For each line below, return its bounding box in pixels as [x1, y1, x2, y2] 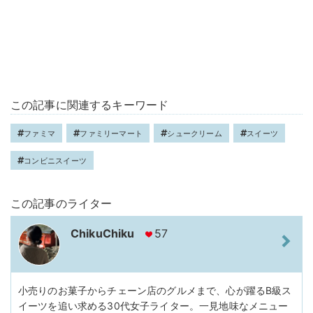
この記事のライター [10, 196, 112, 211]
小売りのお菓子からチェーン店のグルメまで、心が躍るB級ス [18, 284, 292, 297]
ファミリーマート [80, 129, 143, 139]
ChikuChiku [71, 226, 135, 241]
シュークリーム [167, 129, 222, 139]
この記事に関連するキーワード [10, 98, 169, 112]
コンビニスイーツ [24, 156, 87, 166]
